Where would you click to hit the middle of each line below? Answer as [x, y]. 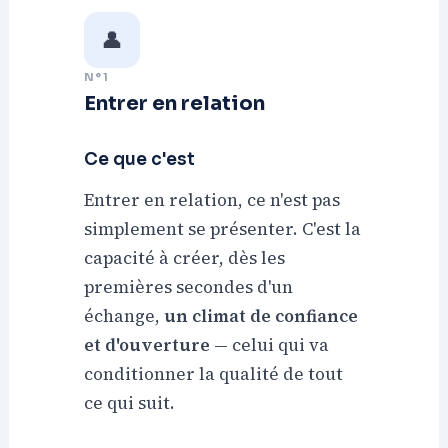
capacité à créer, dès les [185, 258]
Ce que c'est [140, 160]
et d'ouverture [147, 345]
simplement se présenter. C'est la [223, 229]
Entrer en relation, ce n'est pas [212, 200]
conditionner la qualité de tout [214, 374]
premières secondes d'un [189, 287]
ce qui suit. [130, 403]
